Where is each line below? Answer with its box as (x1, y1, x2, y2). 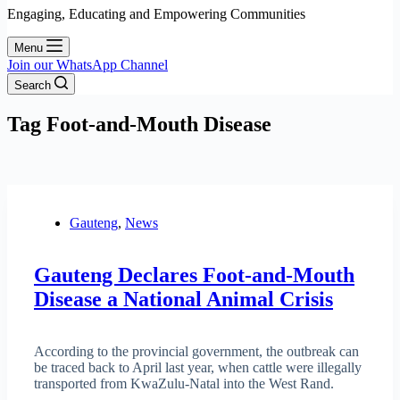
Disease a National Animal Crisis (34, 287, 333, 311)
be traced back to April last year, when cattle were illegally (34, 359, 362, 375)
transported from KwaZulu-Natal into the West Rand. (34, 375, 334, 391)
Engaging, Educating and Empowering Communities (7, 6, 305, 21)
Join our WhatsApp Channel (7, 57, 168, 72)
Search (14, 79, 51, 92)
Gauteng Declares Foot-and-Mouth (34, 262, 354, 287)
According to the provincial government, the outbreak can (34, 343, 359, 359)
